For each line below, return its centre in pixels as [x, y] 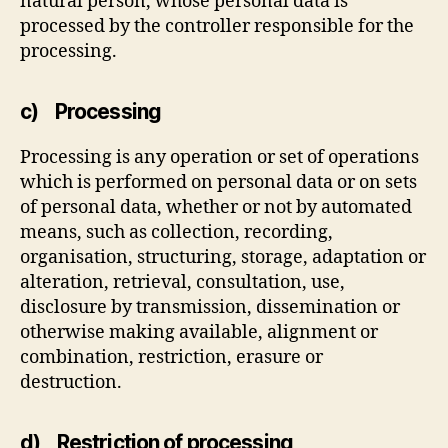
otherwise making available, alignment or [199, 332]
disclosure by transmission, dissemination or [210, 307]
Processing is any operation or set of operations [219, 157]
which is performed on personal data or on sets [218, 182]
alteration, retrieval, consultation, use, [182, 282]
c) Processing [91, 111]
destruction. [71, 382]
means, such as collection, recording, [176, 232]
